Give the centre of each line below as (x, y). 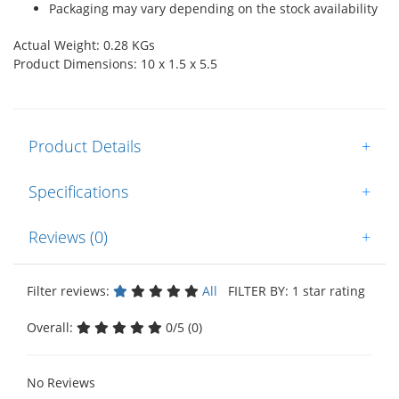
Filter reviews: (70, 290)
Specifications (78, 191)
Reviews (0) (68, 236)
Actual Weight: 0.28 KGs (84, 45)
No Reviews (61, 382)
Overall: (52, 327)
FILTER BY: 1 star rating (293, 290)
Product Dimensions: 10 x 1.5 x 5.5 (115, 63)
